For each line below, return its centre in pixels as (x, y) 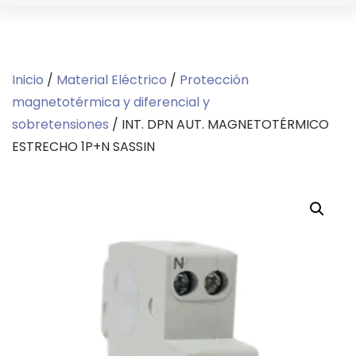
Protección (214, 80)
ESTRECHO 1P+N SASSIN (83, 147)
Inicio (28, 80)
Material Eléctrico (112, 80)
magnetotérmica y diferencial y (111, 102)
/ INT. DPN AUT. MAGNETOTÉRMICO (219, 124)
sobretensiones (60, 124)
